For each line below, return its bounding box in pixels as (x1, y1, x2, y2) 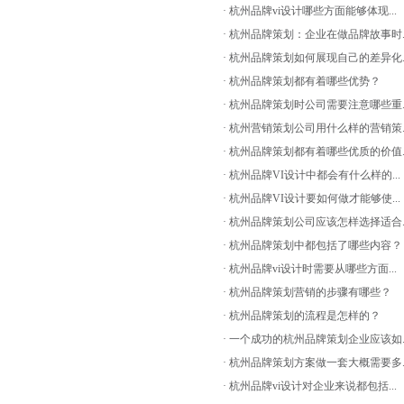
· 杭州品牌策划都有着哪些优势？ (223, 75, 381, 87)
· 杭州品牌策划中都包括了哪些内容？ (223, 239, 402, 252)
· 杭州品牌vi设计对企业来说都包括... (223, 380, 397, 392)
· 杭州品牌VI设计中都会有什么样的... (223, 169, 400, 181)
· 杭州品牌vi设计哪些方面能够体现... (223, 5, 397, 17)
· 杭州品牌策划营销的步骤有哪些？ (223, 286, 391, 298)
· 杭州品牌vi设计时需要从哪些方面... (223, 262, 397, 275)
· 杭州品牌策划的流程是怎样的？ (223, 309, 381, 322)
